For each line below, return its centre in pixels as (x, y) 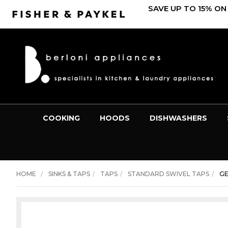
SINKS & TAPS (69, 174)
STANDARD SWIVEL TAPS (168, 174)
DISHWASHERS (178, 118)
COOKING (61, 118)
